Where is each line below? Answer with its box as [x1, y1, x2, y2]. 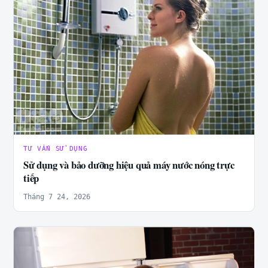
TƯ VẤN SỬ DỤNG [23, 145, 88, 153]
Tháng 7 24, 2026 [23, 193, 90, 202]
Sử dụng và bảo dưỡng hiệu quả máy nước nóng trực [23, 157, 234, 173]
